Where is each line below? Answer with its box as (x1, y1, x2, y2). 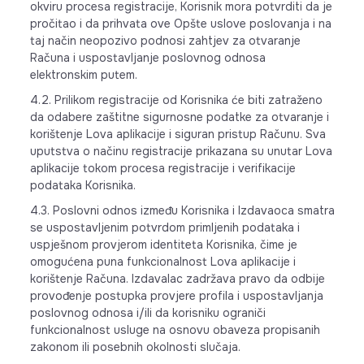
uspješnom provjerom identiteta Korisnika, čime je (29, 237, 297, 252)
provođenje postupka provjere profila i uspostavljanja (29, 288, 323, 303)
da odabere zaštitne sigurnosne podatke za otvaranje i (29, 110, 329, 124)
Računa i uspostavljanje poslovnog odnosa (29, 50, 266, 65)
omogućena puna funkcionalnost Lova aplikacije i (29, 254, 296, 269)
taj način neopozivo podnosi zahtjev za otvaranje (29, 33, 301, 48)
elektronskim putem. (29, 67, 137, 82)
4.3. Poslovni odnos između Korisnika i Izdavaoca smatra (29, 203, 335, 218)
